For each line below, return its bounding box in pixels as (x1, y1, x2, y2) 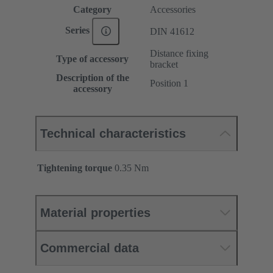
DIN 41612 (150, 26, 194, 37)
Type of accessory (56, 53, 129, 64)
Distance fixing (150, 48, 208, 58)
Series (65, 25, 92, 36)
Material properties (40, 205, 151, 219)
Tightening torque (37, 162, 112, 173)
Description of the (55, 72, 129, 83)
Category (73, 4, 112, 15)
